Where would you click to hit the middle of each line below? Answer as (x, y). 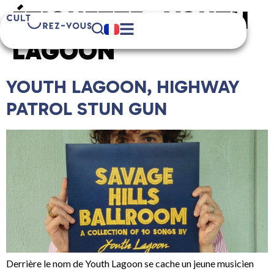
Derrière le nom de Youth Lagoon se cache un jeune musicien (130, 264)
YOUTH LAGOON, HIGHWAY (123, 87)
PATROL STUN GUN (87, 109)
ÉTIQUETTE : (88, 20)
